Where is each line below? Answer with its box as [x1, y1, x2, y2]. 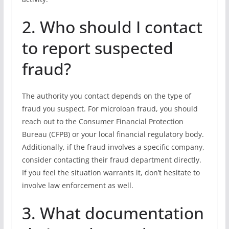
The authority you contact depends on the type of [21, 91, 191, 101]
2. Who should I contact [21, 16, 202, 38]
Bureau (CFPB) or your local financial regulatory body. [21, 129, 204, 139]
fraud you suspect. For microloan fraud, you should [21, 104, 198, 113]
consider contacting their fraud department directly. [21, 155, 201, 165]
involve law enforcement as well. [21, 180, 133, 190]
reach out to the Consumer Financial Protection [21, 117, 184, 126]
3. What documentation [21, 202, 204, 224]
